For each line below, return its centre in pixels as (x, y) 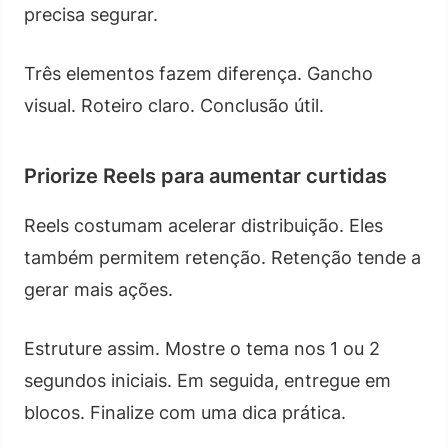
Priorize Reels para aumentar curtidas (205, 175)
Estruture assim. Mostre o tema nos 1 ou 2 (202, 348)
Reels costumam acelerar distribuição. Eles (203, 225)
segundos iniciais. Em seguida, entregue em (207, 380)
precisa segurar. (91, 14)
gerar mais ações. (98, 289)
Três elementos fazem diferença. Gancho (198, 73)
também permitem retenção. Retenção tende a (222, 257)
